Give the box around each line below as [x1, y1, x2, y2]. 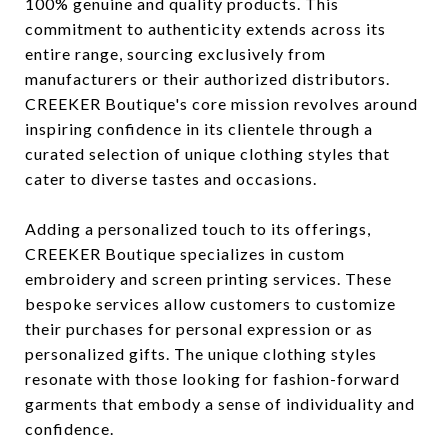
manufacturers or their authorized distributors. [25, 69, 390, 88]
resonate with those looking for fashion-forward [25, 369, 400, 388]
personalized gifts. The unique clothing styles [25, 344, 377, 363]
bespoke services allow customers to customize [25, 294, 396, 313]
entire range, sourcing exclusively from [25, 44, 326, 63]
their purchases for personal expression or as [25, 319, 373, 338]
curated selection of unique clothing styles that [25, 144, 390, 163]
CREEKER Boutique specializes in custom [25, 244, 345, 263]
